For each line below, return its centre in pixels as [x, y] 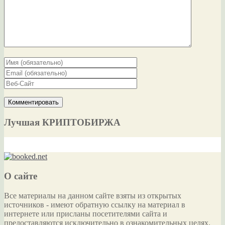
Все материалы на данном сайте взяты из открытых [93, 195]
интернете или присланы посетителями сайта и [86, 213]
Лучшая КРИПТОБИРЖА [62, 122]
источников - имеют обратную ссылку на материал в [95, 204]
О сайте [21, 176]
